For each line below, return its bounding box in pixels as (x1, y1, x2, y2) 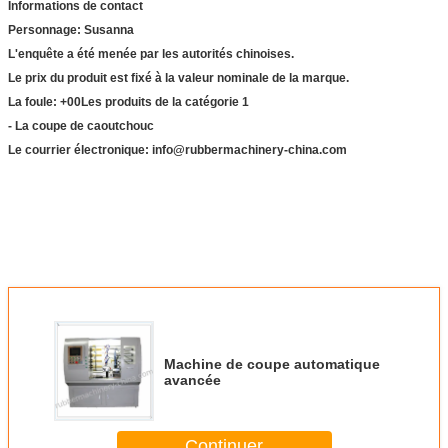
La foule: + (8, 95, 67, 110)
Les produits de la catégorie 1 (81, 95, 249, 110)
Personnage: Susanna (8, 23, 134, 38)
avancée (164, 372, 221, 389)
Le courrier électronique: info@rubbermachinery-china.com (8, 143, 347, 158)
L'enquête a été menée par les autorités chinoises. (8, 47, 294, 62)
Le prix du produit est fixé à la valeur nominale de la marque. (8, 71, 349, 86)
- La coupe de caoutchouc (8, 119, 154, 134)
